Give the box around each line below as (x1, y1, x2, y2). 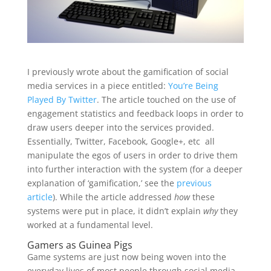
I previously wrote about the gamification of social (27, 65, 229, 77)
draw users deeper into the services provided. (27, 121, 214, 133)
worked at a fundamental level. (27, 218, 153, 230)
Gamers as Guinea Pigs (27, 238, 132, 252)
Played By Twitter (27, 93, 97, 105)
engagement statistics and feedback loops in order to (27, 107, 243, 119)
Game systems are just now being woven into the (27, 250, 226, 263)
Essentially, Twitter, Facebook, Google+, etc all (27, 135, 215, 147)
